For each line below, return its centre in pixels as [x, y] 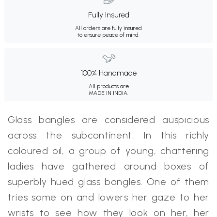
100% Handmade [108, 73]
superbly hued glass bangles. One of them [108, 182]
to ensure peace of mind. [108, 35]
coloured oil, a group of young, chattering [108, 151]
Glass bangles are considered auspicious [108, 120]
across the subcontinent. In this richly [108, 135]
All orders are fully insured [108, 28]
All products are [108, 86]
